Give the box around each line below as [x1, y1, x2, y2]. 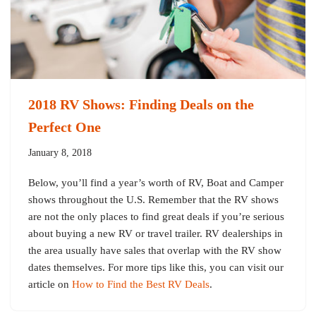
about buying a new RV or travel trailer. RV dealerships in [28, 227, 283, 239]
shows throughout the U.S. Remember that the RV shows [28, 193, 279, 205]
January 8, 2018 [28, 147, 92, 158]
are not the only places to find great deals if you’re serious [28, 210, 284, 222]
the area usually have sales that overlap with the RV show [28, 244, 281, 256]
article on [28, 278, 72, 290]
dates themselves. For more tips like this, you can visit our [28, 261, 284, 273]
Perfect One [28, 119, 101, 135]
